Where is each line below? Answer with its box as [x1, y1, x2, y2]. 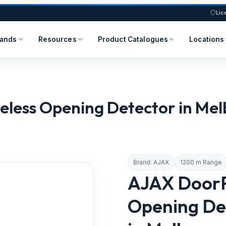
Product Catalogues [97, 35, 168, 43]
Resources [38, 35, 77, 43]
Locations [189, 35, 224, 43]
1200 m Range [180, 158, 222, 166]
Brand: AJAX [133, 158, 169, 166]
